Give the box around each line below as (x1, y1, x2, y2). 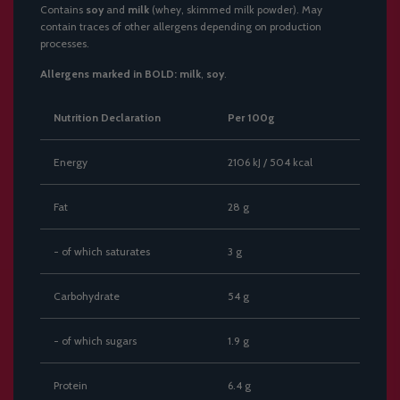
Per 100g (228, 110, 275, 124)
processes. (40, 36, 89, 50)
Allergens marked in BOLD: (40, 66, 177, 80)
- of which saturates (54, 244, 150, 258)
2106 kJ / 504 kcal (228, 154, 312, 169)
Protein (54, 378, 87, 392)
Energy (54, 154, 87, 169)
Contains (40, 2, 86, 16)
